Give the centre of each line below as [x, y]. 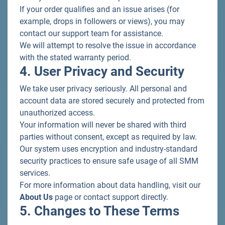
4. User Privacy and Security [102, 71]
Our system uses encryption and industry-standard [108, 149]
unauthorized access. [57, 113]
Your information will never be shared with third [103, 125]
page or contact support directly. [110, 197]
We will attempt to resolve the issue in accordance [108, 45]
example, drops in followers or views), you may [102, 21]
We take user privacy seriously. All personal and [103, 89]
